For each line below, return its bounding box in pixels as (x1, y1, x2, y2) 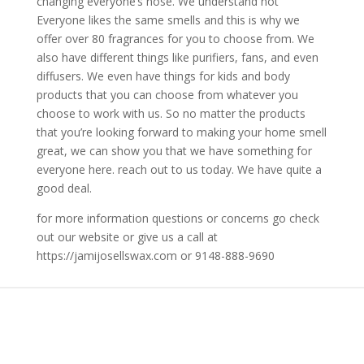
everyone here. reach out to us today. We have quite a (36, 161, 322, 177)
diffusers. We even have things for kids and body (36, 67, 290, 84)
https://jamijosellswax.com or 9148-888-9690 (36, 247, 275, 263)
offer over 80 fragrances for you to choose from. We (36, 30, 314, 46)
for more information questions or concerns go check (36, 210, 319, 226)
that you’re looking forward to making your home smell (36, 123, 327, 140)
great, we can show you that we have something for (36, 142, 312, 158)
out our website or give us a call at (36, 228, 218, 245)
